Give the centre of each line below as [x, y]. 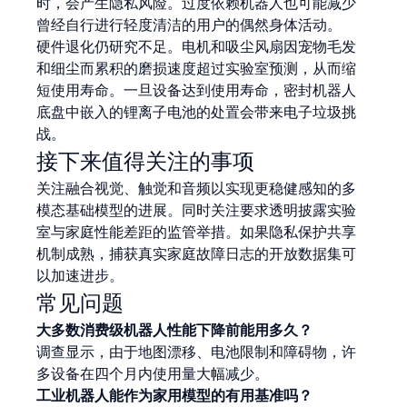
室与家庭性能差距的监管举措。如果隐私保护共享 [197, 232]
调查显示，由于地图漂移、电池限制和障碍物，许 [197, 352]
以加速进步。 [80, 275]
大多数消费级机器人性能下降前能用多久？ [175, 330]
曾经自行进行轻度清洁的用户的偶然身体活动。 [189, 25]
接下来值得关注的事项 [146, 161]
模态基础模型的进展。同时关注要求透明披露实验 [197, 210]
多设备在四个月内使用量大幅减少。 [153, 373]
